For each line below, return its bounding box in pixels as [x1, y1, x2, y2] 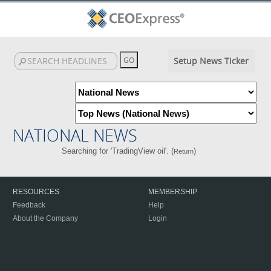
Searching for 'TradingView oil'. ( [61, 146, 174, 155]
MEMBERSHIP [148, 188, 197, 196]
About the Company [13, 214, 78, 223]
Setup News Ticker [173, 55, 249, 67]
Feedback [13, 201, 45, 209]
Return [173, 148, 194, 155]
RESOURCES [13, 188, 59, 196]
